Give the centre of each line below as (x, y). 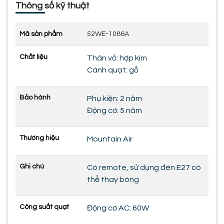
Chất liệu (33, 57)
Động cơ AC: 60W (118, 208)
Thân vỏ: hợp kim (117, 58)
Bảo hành (35, 97)
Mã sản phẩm (41, 34)
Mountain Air (110, 139)
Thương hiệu (39, 138)
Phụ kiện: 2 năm (114, 98)
